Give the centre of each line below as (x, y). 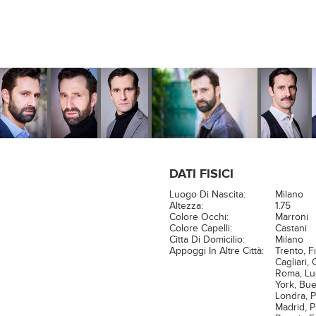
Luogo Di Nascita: (207, 195)
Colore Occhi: (199, 217)
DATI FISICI (201, 174)
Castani (291, 229)
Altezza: (186, 206)
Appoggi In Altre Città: (216, 251)
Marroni (291, 217)
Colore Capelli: (200, 229)
